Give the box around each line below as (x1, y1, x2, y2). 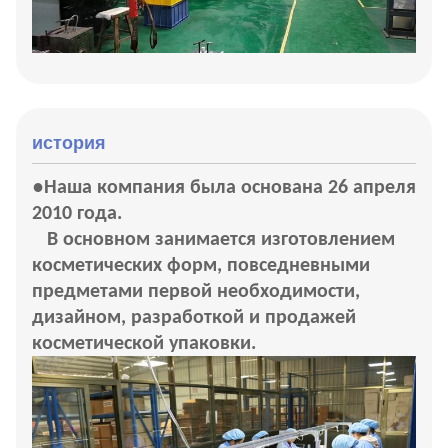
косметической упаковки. (32, 334, 256, 355)
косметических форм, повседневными (32, 256, 370, 277)
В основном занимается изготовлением (47, 230, 395, 251)
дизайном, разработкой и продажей (32, 308, 356, 329)
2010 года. (32, 204, 122, 225)
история (32, 133, 106, 154)
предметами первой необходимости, (32, 282, 360, 303)
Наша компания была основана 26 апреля (44, 178, 416, 199)
